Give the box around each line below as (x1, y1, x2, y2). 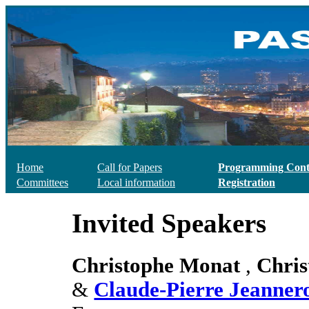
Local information (97, 177, 175, 188)
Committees (17, 177, 68, 188)
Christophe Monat (72, 253, 241, 277)
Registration (218, 177, 275, 188)
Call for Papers (97, 161, 162, 173)
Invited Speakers (72, 208, 267, 239)
